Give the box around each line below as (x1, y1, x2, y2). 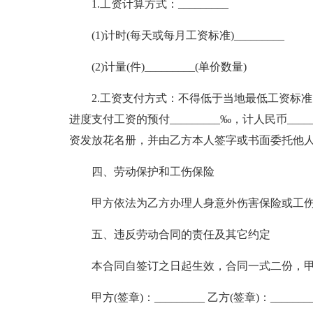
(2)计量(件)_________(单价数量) (91, 61, 247, 73)
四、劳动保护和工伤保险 (91, 166, 214, 177)
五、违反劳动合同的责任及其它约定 (91, 228, 270, 240)
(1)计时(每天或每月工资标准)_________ (91, 29, 284, 41)
